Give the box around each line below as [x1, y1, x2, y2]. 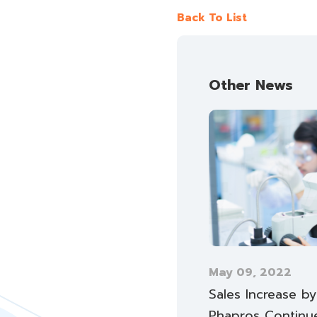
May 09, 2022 [209, 264, 292, 282]
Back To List [177, 10, 247, 25]
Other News [209, 74, 293, 96]
